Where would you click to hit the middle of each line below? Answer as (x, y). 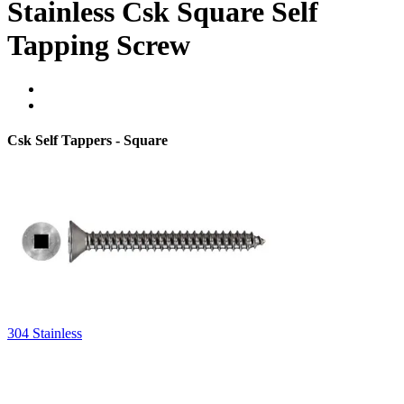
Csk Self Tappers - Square (87, 141)
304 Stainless (45, 333)
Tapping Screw (99, 45)
